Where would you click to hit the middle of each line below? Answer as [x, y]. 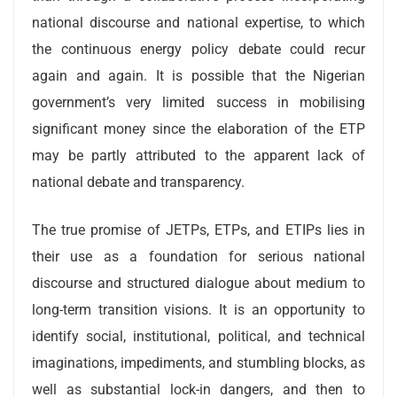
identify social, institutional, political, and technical [198, 336]
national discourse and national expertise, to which [198, 22]
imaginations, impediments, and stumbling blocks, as [198, 362]
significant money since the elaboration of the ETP [198, 128]
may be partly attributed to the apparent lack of [198, 155]
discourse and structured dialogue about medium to [198, 283]
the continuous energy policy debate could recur [198, 49]
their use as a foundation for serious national [198, 256]
